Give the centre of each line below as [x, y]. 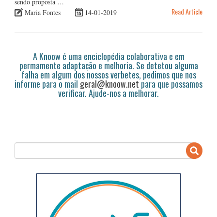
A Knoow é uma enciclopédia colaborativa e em [108, 56]
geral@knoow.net [109, 84]
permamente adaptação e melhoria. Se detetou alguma [108, 65]
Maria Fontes [43, 12]
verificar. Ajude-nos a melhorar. [108, 93]
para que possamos [171, 84]
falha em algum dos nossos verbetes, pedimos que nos [108, 74]
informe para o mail [47, 84]
